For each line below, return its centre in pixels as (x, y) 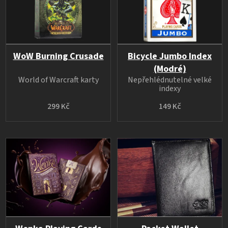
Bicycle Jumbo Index (170, 56)
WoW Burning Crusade (69, 56)
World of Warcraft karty (58, 80)
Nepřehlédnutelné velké (170, 80)
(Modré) (170, 69)
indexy (170, 88)
